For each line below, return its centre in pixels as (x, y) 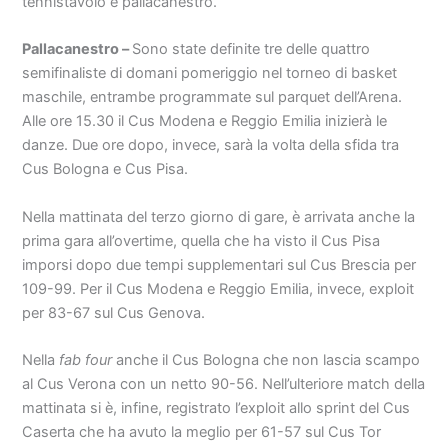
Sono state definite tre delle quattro (251, 49)
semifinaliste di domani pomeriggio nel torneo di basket (210, 73)
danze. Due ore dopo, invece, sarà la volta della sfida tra (211, 145)
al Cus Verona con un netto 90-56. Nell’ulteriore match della (224, 384)
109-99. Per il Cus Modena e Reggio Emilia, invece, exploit (218, 288)
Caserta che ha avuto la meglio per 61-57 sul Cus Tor (202, 432)
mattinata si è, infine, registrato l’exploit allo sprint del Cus (216, 408)
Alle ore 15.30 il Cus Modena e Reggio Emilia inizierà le (205, 121)
